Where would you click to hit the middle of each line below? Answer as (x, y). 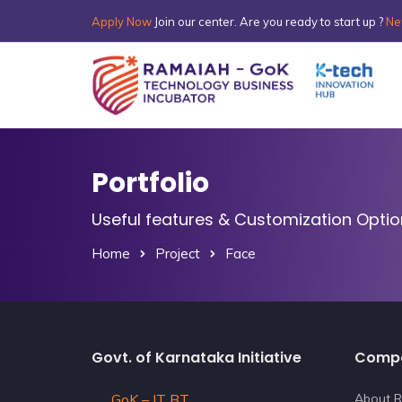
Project (178, 253)
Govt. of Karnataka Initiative (197, 358)
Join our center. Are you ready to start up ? (269, 22)
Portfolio (150, 183)
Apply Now (122, 22)
